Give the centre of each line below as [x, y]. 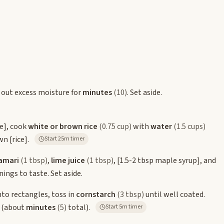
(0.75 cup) [115, 126]
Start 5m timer [131, 206]
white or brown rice [63, 126]
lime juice [68, 160]
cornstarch [96, 194]
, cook [17, 126]
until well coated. [174, 194]
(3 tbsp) [130, 194]
